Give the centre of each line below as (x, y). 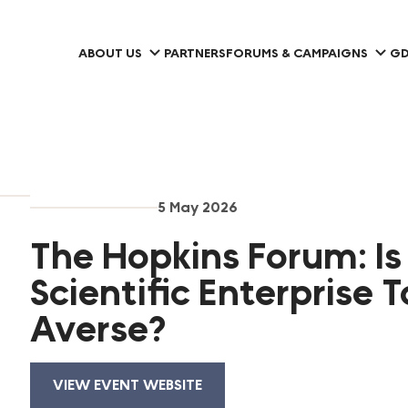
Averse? (99, 329)
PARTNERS (195, 53)
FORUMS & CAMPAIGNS (297, 53)
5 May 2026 (198, 207)
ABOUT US (110, 53)
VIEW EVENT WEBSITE (128, 384)
